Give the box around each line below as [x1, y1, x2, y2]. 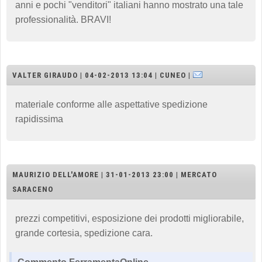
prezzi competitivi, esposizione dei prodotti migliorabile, [15, 213, 244, 223]
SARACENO [12, 184, 53, 194]
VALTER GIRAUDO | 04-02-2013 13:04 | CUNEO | [12, 70, 193, 80]
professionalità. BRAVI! [15, 14, 111, 25]
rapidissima [15, 113, 63, 124]
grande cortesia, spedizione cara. [15, 227, 153, 238]
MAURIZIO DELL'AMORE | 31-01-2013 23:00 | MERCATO [12, 170, 217, 179]
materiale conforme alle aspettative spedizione [15, 99, 208, 109]
